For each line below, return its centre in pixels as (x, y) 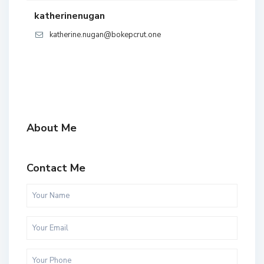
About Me (52, 128)
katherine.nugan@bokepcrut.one (105, 35)
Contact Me (56, 168)
